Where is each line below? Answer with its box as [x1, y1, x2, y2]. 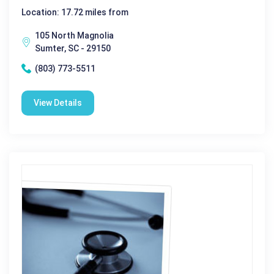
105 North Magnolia [35, 30, 114, 40]
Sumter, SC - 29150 [35, 43, 111, 53]
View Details [34, 97, 82, 108]
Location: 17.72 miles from [21, 7, 128, 17]
